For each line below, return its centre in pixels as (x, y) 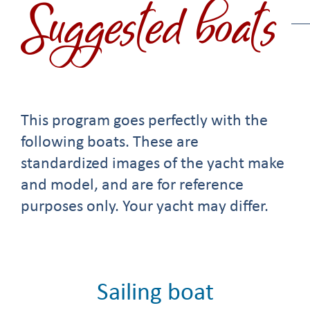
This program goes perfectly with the (144, 121)
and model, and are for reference (132, 185)
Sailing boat (155, 293)
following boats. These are (110, 142)
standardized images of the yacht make (153, 164)
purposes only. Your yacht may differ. (145, 207)
